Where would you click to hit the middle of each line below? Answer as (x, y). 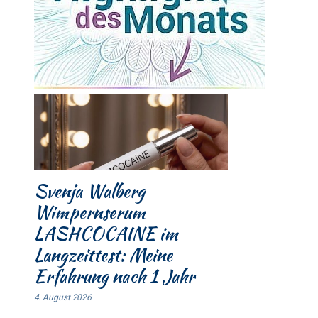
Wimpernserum (89, 212)
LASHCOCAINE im (106, 233)
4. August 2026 (63, 297)
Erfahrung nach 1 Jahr (114, 276)
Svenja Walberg (89, 191)
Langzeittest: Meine (103, 254)
